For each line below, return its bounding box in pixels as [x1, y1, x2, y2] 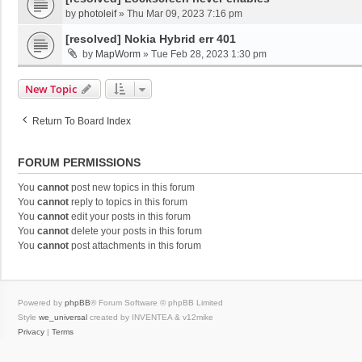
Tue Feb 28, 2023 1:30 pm [151, 48, 267, 60]
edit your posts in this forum [69, 211, 191, 222]
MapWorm [95, 48, 141, 60]
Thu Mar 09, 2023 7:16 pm [127, 8, 242, 19]
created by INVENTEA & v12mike [87, 313, 213, 322]
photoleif [78, 8, 116, 19]
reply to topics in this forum [69, 196, 187, 208]
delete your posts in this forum [69, 225, 202, 237]
